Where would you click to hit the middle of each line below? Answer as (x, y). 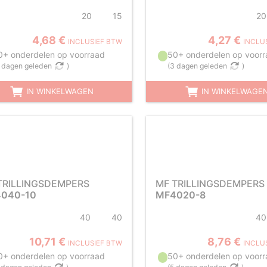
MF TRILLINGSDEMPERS (210, 184)
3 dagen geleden (198, 66)
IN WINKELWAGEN (58, 91)
